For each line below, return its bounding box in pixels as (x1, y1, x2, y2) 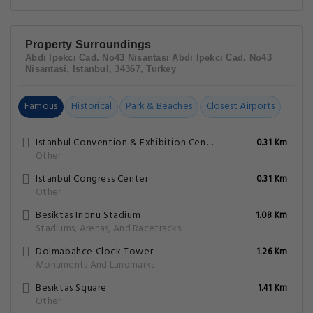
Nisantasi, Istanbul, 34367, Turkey (25, 64, 176, 74)
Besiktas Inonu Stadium (36, 208, 141, 224)
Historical (71, 99, 112, 115)
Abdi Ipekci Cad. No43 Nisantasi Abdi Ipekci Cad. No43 (25, 52, 272, 63)
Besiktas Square (36, 280, 107, 296)
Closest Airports (205, 99, 275, 115)
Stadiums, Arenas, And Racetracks (36, 221, 181, 237)
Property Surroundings (25, 38, 152, 50)
